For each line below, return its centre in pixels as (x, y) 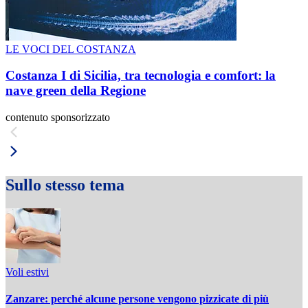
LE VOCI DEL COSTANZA (71, 49)
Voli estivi (27, 272)
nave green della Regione (76, 91)
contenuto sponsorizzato (58, 118)
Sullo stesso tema (65, 185)
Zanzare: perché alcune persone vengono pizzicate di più (137, 299)
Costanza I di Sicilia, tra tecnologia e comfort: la (141, 76)
